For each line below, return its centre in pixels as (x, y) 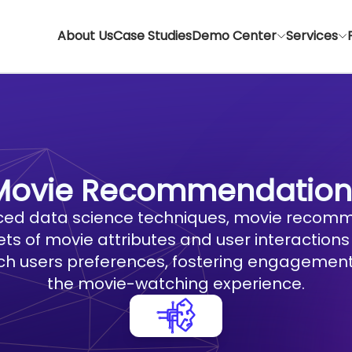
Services (312, 36)
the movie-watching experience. (176, 284)
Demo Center (234, 36)
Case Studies (152, 36)
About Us (85, 36)
